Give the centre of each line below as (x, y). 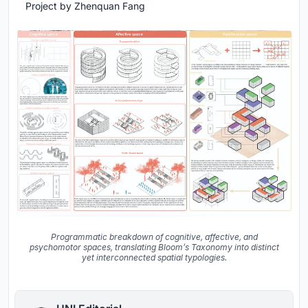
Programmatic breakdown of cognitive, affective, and (154, 237)
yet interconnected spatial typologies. (154, 258)
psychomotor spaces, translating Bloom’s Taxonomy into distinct (154, 247)
